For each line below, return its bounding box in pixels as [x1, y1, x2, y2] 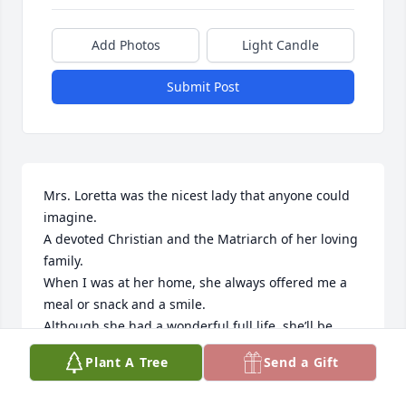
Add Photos [91, 35, 160, 53]
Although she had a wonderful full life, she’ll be [43, 316, 333, 334]
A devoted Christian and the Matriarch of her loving [43, 229, 358, 247]
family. [43, 251, 87, 269]
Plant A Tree [85, 353, 169, 371]
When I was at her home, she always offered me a [43, 273, 347, 291]
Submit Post [167, 77, 239, 95]
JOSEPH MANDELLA [43, 380, 165, 398]
